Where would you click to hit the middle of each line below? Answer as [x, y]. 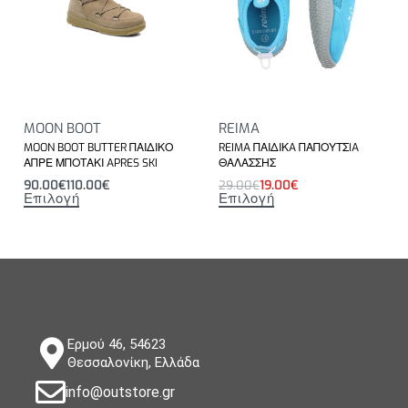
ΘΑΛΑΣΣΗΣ [247, 163]
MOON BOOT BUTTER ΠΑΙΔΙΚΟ [98, 148]
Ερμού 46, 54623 [117, 344]
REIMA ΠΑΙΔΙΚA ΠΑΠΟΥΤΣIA [289, 148]
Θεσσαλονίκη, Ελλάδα [133, 362]
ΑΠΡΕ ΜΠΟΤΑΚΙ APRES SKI [91, 163]
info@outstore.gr [120, 392]
